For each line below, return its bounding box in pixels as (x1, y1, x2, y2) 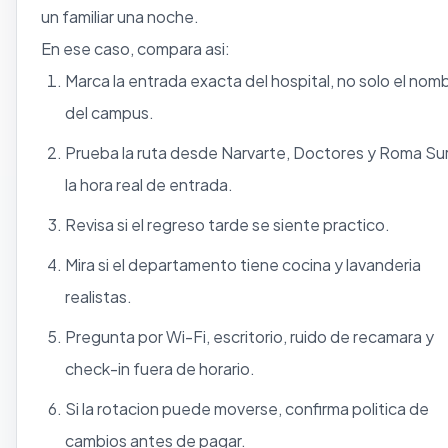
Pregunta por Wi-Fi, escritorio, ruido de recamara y (65, 325, 434, 347)
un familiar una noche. (41, 5, 199, 27)
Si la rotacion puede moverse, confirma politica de (65, 397, 429, 419)
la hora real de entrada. (65, 173, 233, 195)
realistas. (65, 285, 132, 307)
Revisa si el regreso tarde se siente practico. (65, 213, 390, 235)
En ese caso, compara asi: (41, 37, 230, 59)
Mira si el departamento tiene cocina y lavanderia (65, 253, 421, 275)
